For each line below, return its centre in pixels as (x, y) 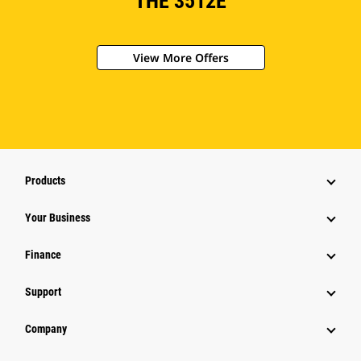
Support (43, 292)
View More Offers (180, 58)
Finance (43, 255)
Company (46, 329)
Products (45, 181)
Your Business (58, 218)
